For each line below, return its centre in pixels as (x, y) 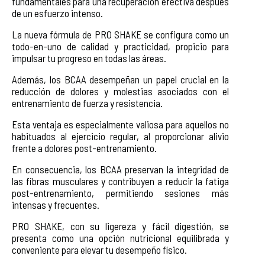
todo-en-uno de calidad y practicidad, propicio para (121, 46)
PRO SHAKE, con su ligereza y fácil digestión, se (121, 226)
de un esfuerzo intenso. (57, 13)
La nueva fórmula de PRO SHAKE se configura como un (121, 34)
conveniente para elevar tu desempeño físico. (99, 249)
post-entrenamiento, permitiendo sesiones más (121, 193)
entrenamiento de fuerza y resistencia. (87, 103)
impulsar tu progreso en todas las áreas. (89, 58)
